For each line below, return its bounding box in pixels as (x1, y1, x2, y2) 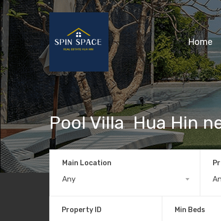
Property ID (62, 205, 102, 214)
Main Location (62, 158, 111, 167)
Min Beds (174, 205, 205, 214)
